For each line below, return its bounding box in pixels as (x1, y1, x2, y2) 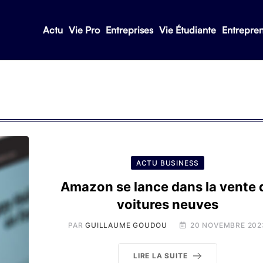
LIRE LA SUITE (133, 251, 188, 260)
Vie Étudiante (159, 24, 216, 36)
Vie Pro (68, 24, 100, 36)
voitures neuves (117, 197, 218, 212)
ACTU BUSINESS (136, 159, 200, 167)
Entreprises (105, 24, 153, 36)
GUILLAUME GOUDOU (85, 221, 168, 230)
